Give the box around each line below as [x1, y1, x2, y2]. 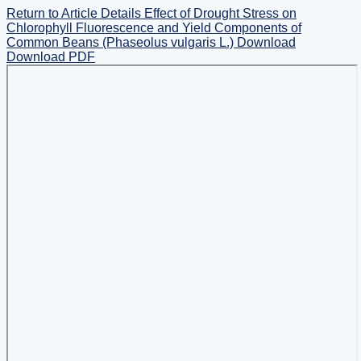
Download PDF [6, 50, 95, 64]
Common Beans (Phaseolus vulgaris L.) [6, 35, 237, 49]
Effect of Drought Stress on [144, 6, 297, 20]
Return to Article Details [6, 6, 144, 20]
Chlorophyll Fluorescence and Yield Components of [6, 21, 301, 35]
